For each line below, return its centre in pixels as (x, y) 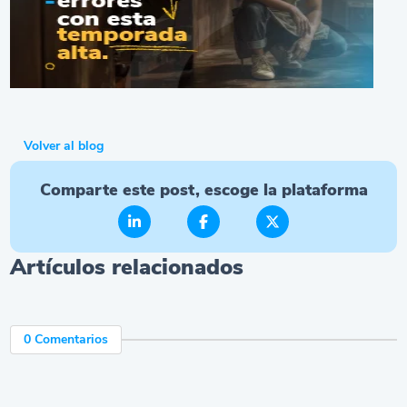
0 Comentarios (72, 339)
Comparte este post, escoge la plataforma (203, 189)
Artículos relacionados (127, 267)
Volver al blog (64, 145)
